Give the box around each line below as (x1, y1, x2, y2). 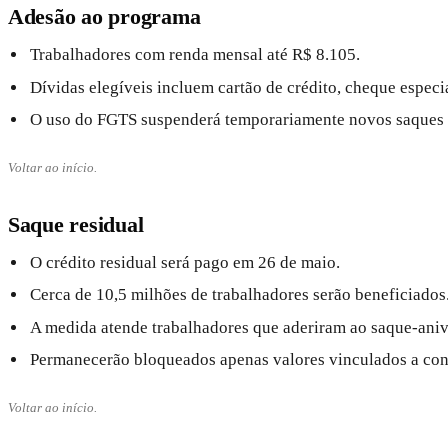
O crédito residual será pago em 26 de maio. (30, 253, 341, 273)
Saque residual (8, 212, 144, 238)
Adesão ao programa (8, 4, 201, 30)
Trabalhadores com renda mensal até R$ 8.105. (30, 45, 361, 65)
